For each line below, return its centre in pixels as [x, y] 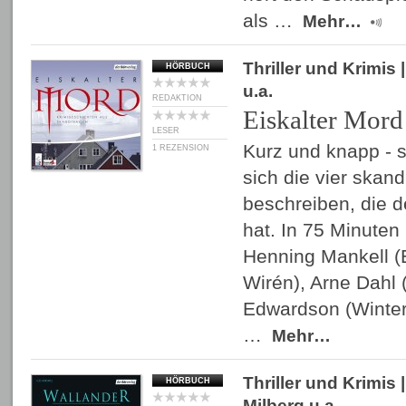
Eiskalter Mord [323, 120]
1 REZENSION [181, 148]
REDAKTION [177, 98]
